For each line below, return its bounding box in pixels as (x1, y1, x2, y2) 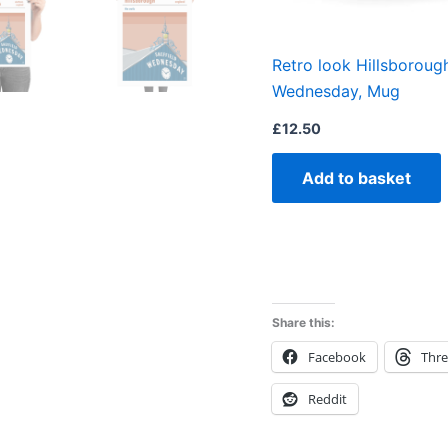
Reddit (308, 390, 347, 409)
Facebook (308, 348, 366, 367)
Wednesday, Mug (272, 81, 400, 102)
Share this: (272, 315, 335, 331)
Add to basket (302, 168, 411, 189)
